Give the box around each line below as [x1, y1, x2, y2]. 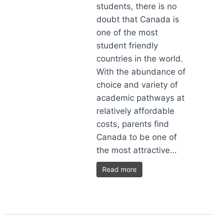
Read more [102, 165, 137, 173]
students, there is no [96, 1, 177, 11]
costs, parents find [96, 119, 170, 129]
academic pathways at [96, 93, 185, 103]
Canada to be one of [96, 132, 177, 142]
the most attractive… [96, 145, 177, 155]
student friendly [96, 41, 158, 50]
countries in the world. [96, 54, 184, 63]
